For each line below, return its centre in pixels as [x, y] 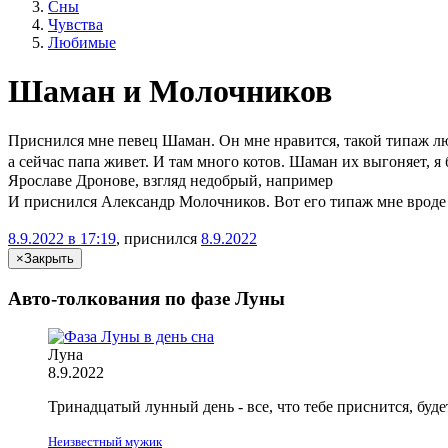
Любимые [82, 42]
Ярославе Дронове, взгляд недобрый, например [170, 180]
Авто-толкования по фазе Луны [146, 298]
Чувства [75, 24]
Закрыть [49, 258]
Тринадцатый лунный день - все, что [176, 407]
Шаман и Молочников [170, 91]
